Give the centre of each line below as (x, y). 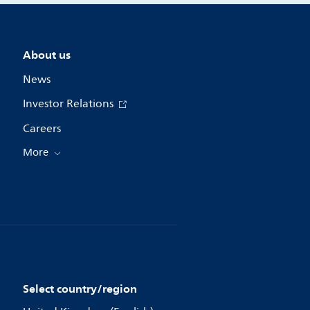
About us (46, 54)
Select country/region (80, 288)
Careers (42, 128)
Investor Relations (69, 103)
